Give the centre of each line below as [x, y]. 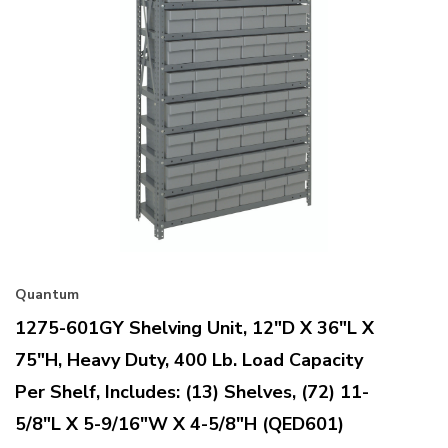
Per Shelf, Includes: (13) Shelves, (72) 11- [192, 392]
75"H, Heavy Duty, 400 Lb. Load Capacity [189, 360]
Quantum [47, 295]
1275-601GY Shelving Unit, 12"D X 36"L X [194, 328]
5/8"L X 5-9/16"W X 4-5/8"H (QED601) [179, 424]
